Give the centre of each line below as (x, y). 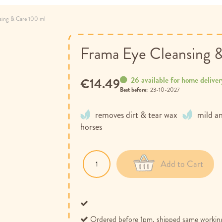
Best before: (134, 90)
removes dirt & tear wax (137, 115)
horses (91, 127)
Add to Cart (182, 164)
